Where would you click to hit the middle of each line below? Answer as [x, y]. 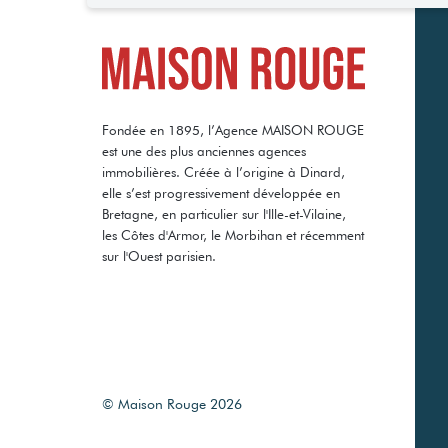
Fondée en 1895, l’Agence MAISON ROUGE [233, 129]
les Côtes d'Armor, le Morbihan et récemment [233, 234]
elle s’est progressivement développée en [221, 192]
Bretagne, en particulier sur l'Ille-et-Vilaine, [224, 213]
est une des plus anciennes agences [204, 150]
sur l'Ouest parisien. [159, 255]
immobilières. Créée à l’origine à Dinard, [223, 171]
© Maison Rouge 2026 [172, 403]
